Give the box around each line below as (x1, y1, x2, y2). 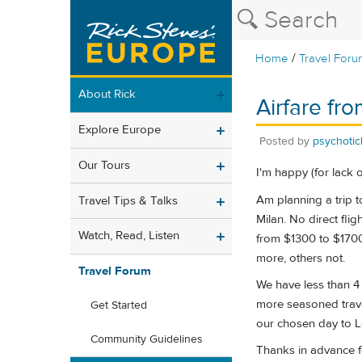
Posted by (259, 133, 313, 149)
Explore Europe (78, 122, 161, 138)
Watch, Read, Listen (78, 228, 179, 244)
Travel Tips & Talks (78, 192, 178, 208)
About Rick (78, 86, 136, 103)
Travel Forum (78, 263, 151, 280)
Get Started (90, 298, 147, 314)
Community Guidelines (90, 332, 203, 347)
